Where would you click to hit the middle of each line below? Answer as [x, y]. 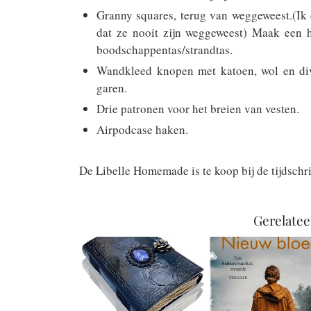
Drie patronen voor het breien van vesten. [198, 109]
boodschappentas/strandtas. [165, 50]
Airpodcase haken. [142, 129]
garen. [112, 88]
